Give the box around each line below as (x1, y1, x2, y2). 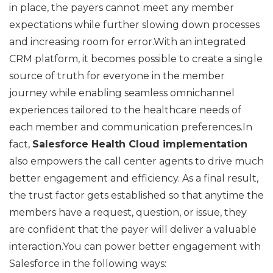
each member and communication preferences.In (9, 121, 252, 133)
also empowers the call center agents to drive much (9, 155, 264, 167)
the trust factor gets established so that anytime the (9, 189, 264, 201)
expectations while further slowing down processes (9, 18, 260, 30)
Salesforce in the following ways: (9, 257, 166, 269)
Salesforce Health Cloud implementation (32, 138, 247, 150)
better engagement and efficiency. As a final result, (9, 172, 258, 184)
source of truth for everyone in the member (9, 69, 225, 82)
